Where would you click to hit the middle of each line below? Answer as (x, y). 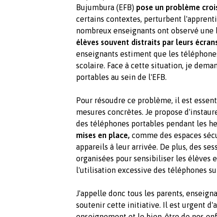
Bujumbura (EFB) (106, 7)
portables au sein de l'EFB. (121, 77)
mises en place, (103, 135)
